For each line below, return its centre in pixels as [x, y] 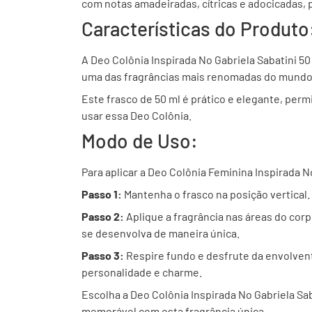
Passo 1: [102, 194]
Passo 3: [103, 256]
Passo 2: [103, 217]
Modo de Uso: [140, 141]
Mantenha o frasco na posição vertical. [216, 194]
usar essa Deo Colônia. [136, 116]
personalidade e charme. [142, 272]
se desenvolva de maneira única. [161, 233]
